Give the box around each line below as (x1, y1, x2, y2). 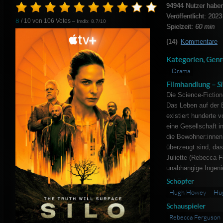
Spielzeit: (166, 23, 195, 31)
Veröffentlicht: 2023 (166, 12, 222, 20)
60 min (195, 23, 215, 31)
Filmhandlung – (166, 80, 217, 89)
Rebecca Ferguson (169, 213, 221, 222)
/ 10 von (19, 17, 44, 25)
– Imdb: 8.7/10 (72, 18, 107, 24)
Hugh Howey (169, 188, 208, 197)
